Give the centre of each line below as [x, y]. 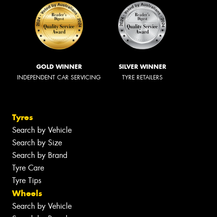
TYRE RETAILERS [142, 77]
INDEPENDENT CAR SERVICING [59, 77]
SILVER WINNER [142, 66]
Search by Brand [40, 155]
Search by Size [37, 143]
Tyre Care [28, 168]
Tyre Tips [27, 181]
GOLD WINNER [59, 66]
